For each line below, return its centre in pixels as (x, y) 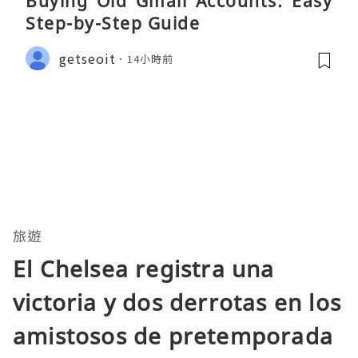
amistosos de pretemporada (173, 336)
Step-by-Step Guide (113, 24)
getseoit (88, 58)
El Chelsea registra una (144, 269)
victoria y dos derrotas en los (177, 302)
